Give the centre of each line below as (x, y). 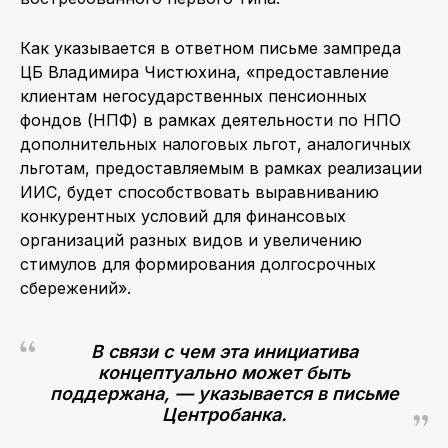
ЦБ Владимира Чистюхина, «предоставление (204, 72)
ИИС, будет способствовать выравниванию (199, 192)
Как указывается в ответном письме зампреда (210, 48)
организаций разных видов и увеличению (191, 240)
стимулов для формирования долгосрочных (198, 264)
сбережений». (75, 288)
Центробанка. (224, 415)
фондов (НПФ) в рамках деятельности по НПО (210, 120)
